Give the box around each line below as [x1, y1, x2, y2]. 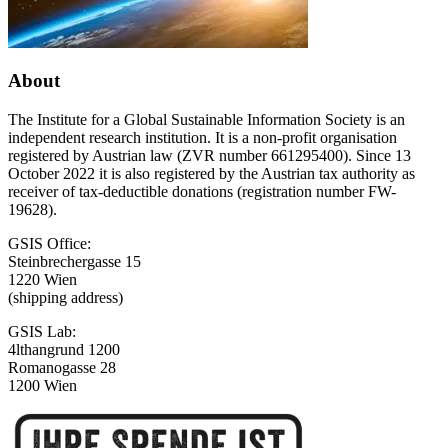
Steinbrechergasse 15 [8, 253, 141, 271]
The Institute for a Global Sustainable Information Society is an [8, 111, 405, 129]
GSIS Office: [8, 235, 91, 253]
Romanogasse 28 [8, 359, 116, 377]
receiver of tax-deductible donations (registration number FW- [8, 183, 396, 201]
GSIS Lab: [8, 323, 76, 341]
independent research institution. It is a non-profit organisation [8, 129, 397, 147]
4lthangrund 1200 [8, 341, 120, 359]
